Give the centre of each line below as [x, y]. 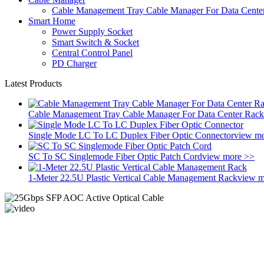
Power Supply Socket [92, 32]
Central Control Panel [92, 53]
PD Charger [74, 63]
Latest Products [33, 83]
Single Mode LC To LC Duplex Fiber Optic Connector [131, 135]
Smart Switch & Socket [95, 42]
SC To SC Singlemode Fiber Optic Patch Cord [115, 156]
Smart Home [52, 21]
